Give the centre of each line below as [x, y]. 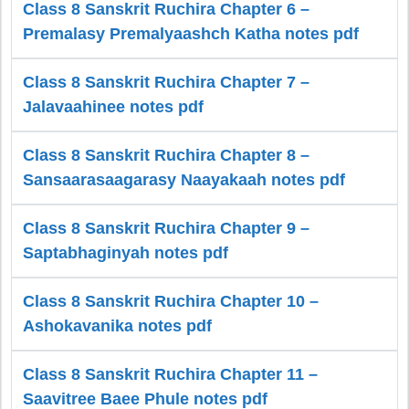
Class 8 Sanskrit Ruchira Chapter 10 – [171, 302]
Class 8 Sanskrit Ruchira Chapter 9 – [166, 229]
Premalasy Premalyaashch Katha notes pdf [191, 34]
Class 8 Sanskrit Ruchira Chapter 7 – [166, 83]
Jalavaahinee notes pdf [113, 107]
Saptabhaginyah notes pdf [126, 253]
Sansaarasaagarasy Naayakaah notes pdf [184, 180]
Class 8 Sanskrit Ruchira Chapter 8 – [166, 156]
